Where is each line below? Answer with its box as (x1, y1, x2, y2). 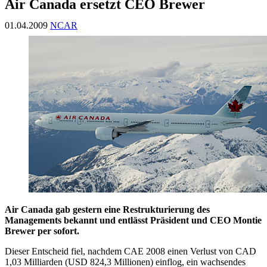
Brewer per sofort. (5, 226, 79, 237)
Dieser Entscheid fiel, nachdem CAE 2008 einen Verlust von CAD (5, 246, 256, 257)
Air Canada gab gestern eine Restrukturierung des (5, 204, 210, 215)
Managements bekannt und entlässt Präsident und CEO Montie (5, 215, 262, 226)
